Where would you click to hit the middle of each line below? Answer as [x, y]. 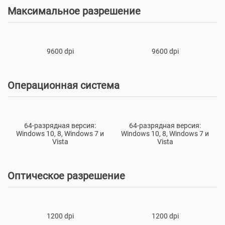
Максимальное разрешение [74, 11]
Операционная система [64, 85]
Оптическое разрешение [66, 176]
